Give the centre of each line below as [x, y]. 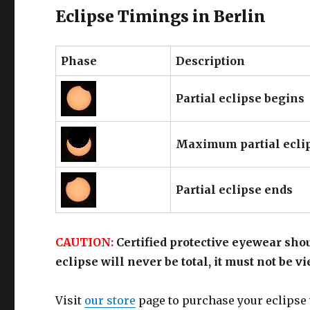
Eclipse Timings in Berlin [161, 17]
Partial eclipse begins [240, 99]
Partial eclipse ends [235, 190]
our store [110, 301]
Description [211, 61]
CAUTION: [85, 243]
